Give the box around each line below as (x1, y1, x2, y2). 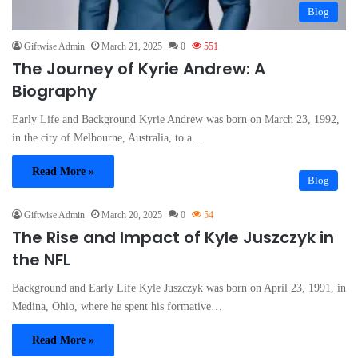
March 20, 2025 (101, 209, 162, 221)
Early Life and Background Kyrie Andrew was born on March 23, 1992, (12, 113, 340, 125)
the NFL (12, 248, 70, 271)
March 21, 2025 (101, 40, 162, 52)
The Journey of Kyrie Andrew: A (12, 57, 265, 80)
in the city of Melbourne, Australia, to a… (12, 131, 203, 144)
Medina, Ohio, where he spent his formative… (12, 300, 222, 312)
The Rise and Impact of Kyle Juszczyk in (12, 225, 334, 249)
